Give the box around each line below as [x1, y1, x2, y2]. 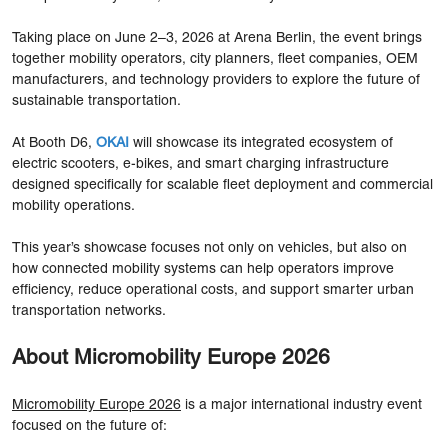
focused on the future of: [12, 419, 167, 433]
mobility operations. [12, 199, 135, 213]
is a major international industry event [181, 398, 422, 412]
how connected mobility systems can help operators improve [12, 262, 394, 276]
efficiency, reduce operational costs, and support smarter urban [12, 283, 414, 297]
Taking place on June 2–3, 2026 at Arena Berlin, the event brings [12, 31, 422, 45]
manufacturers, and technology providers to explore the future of [12, 73, 420, 87]
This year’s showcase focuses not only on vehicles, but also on [12, 241, 407, 255]
